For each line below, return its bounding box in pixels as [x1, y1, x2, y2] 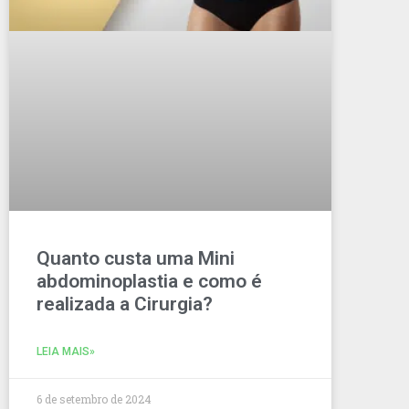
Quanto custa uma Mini [37, 247, 235, 270]
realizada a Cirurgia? [37, 293, 213, 316]
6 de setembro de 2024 [37, 392, 152, 407]
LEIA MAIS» [37, 345, 95, 359]
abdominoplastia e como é [37, 270, 262, 293]
